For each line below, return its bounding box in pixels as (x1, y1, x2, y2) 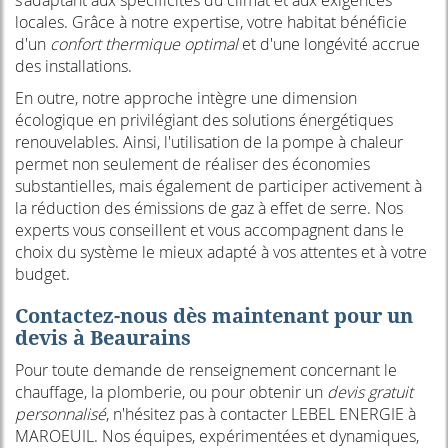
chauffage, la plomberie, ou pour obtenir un (15, 381, 327, 404)
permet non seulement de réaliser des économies (15, 153, 370, 176)
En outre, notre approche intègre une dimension (15, 87, 357, 110)
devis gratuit (327, 381, 413, 404)
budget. (15, 263, 70, 286)
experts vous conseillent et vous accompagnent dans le (15, 219, 404, 242)
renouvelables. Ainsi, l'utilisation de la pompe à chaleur (15, 131, 403, 154)
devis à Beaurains (15, 324, 191, 352)
